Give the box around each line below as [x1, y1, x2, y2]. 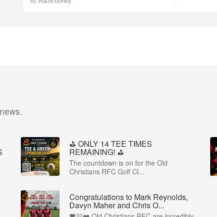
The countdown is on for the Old [69, 158, 168, 168]
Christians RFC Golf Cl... [69, 167, 144, 176]
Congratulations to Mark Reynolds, [69, 191, 188, 202]
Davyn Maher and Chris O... [69, 200, 164, 211]
